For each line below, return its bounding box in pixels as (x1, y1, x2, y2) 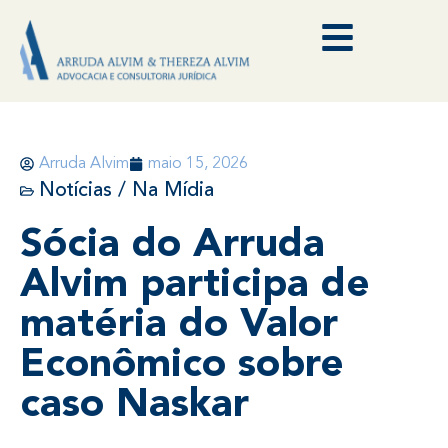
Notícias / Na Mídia (39, 180, 214, 201)
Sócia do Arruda (20, 225, 325, 266)
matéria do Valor (20, 305, 338, 346)
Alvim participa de (20, 265, 370, 306)
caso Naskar (20, 385, 249, 426)
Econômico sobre (20, 345, 344, 386)
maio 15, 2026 (148, 155, 248, 172)
